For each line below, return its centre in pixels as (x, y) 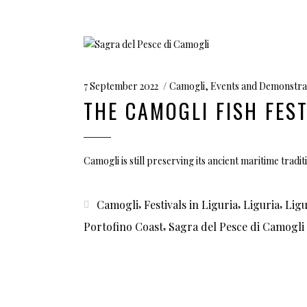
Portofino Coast (123, 226)
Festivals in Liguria (191, 204)
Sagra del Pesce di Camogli (236, 226)
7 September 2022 (121, 86)
